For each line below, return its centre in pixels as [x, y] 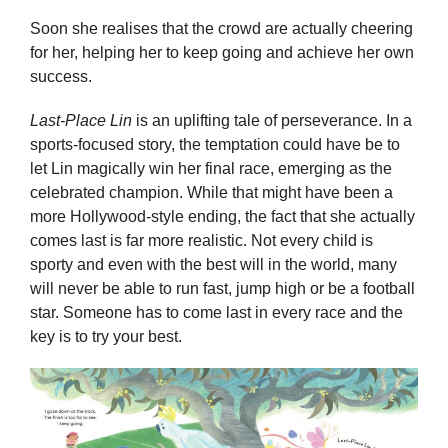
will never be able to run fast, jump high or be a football [222, 288]
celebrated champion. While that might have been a [211, 192]
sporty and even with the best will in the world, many [213, 264]
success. [61, 77]
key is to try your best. [106, 336]
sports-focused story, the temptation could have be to [215, 144]
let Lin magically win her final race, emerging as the [211, 168]
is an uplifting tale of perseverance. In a [272, 120]
